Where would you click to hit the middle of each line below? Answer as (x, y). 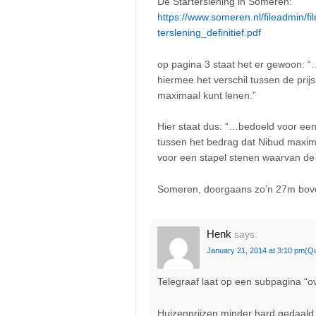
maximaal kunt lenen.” (207, 95)
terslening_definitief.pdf (209, 33)
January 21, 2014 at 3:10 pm (256, 251)
